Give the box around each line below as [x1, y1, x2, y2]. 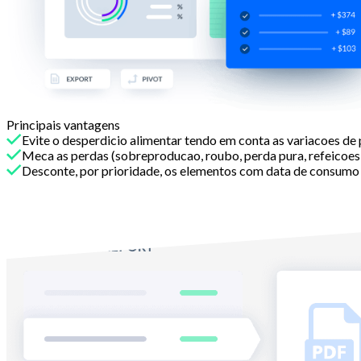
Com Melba [6, 178, 73, 194]
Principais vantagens [6, 117, 120, 133]
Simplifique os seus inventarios [6, 209, 227, 226]
